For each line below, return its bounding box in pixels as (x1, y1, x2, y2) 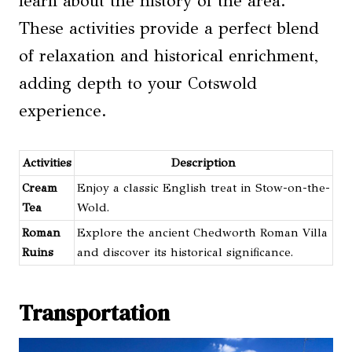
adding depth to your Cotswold (19, 72, 257, 93)
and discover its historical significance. (77, 244, 293, 259)
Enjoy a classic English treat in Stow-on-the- (77, 180, 330, 195)
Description (171, 155, 236, 170)
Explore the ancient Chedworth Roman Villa (77, 225, 328, 240)
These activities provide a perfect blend (19, 17, 319, 38)
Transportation (19, 297, 170, 328)
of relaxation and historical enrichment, (19, 45, 318, 66)
